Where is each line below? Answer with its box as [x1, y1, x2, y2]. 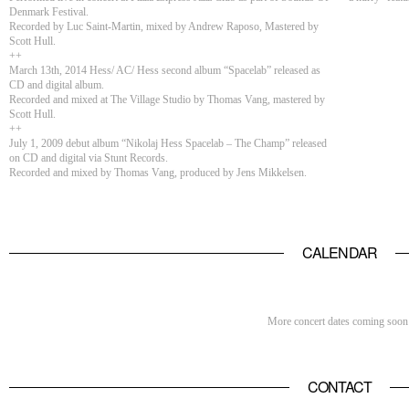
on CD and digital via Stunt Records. [9, 152, 168, 164]
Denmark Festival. [9, 5, 89, 18]
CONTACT [307, 376, 372, 397]
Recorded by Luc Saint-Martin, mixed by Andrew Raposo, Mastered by [9, 20, 319, 33]
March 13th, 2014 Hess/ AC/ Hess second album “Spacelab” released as [9, 64, 320, 77]
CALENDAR [301, 242, 378, 263]
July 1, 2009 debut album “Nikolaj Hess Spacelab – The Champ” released [9, 137, 327, 150]
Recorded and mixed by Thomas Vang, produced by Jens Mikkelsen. [9, 166, 307, 179]
